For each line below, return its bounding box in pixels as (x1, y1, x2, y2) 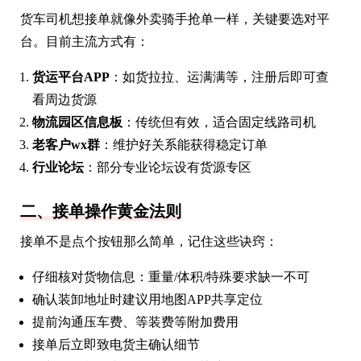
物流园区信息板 (32, 115, 122, 129)
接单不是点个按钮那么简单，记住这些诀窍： (20, 234, 278, 248)
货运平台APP (32, 70, 110, 84)
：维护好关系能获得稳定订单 (100, 138, 268, 151)
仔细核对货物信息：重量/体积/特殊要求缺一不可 (32, 270, 309, 284)
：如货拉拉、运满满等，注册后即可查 (110, 70, 329, 84)
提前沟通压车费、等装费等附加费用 (32, 315, 239, 329)
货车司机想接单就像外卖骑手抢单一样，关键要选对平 (20, 12, 330, 26)
